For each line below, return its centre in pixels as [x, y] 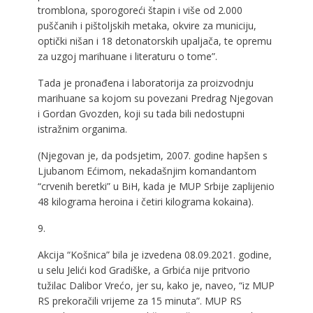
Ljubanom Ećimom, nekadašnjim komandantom [147, 170]
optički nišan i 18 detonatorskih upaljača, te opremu [154, 41]
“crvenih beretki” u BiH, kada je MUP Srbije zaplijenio [156, 186]
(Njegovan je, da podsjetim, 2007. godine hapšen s [152, 155]
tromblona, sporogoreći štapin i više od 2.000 [140, 10]
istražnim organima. [82, 129]
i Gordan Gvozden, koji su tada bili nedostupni [141, 113]
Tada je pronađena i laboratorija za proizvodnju [145, 82]
